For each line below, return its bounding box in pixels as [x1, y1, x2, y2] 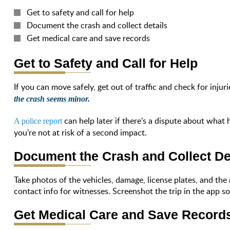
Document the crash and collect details [27, 19, 168, 31]
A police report [14, 116, 63, 125]
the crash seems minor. [14, 94, 90, 103]
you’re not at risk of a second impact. [14, 126, 147, 138]
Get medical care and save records [27, 32, 150, 44]
